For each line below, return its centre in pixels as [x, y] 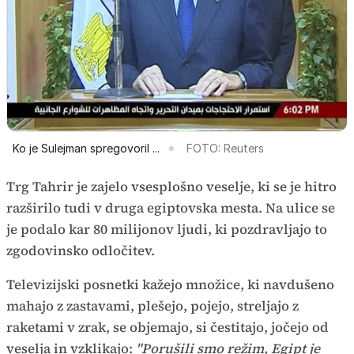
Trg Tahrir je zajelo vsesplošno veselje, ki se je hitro [171, 187]
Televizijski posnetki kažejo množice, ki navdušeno [170, 285]
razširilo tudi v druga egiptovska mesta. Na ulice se [171, 208]
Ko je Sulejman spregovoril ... [86, 149]
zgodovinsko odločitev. [81, 251]
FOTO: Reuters [225, 149]
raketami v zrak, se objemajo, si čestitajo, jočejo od [168, 328]
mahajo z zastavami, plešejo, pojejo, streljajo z [153, 306]
